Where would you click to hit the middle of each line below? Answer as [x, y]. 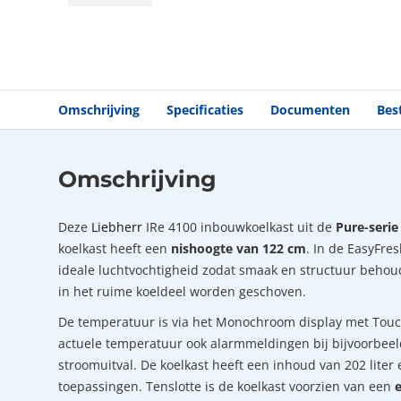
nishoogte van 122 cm [239, 248]
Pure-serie [367, 226]
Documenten [310, 109]
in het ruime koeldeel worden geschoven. [182, 291]
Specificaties [205, 109]
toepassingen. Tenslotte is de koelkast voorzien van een [226, 386]
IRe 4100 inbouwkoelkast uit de [239, 226]
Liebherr [117, 226]
